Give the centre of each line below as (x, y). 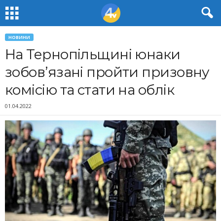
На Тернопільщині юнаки (93, 54)
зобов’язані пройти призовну (107, 72)
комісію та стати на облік (90, 90)
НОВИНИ (19, 37)
